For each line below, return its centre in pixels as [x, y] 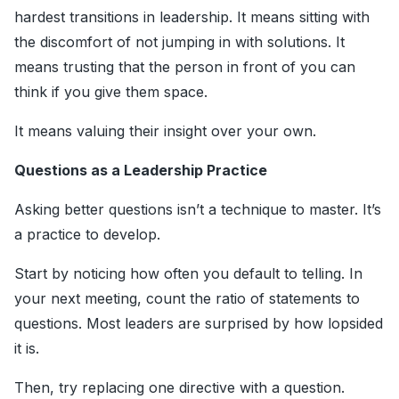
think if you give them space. [111, 92]
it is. [27, 349]
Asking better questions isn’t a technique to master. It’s [198, 210]
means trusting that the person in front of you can [185, 67]
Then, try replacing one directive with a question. [179, 388]
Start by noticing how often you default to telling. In [188, 274]
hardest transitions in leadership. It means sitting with [192, 17]
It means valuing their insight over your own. [165, 131]
